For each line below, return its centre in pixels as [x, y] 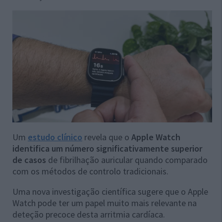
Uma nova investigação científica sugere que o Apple [110, 192]
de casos [29, 160]
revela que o [107, 137]
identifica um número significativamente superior [107, 149]
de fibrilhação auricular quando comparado [127, 160]
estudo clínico [55, 137]
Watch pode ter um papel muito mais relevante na [105, 203]
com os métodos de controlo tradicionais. [90, 171]
